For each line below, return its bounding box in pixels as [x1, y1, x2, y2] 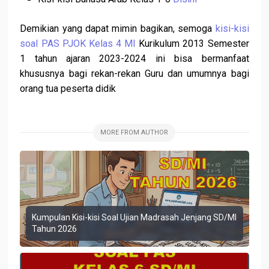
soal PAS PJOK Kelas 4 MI [20, 38, 136, 50]
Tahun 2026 [32, 224, 77, 234]
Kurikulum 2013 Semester [136, 38, 249, 50]
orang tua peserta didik [20, 83, 116, 95]
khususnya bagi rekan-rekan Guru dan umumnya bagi [20, 68, 249, 80]
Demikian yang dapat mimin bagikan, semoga [20, 23, 216, 35]
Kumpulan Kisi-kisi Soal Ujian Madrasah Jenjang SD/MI [32, 213, 237, 223]
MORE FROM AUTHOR [100, 128, 169, 137]
